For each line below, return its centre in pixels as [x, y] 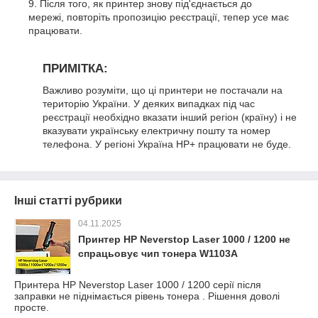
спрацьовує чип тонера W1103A [158, 253]
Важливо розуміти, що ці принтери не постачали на [163, 90]
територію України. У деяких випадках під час [149, 103]
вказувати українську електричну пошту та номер [157, 130]
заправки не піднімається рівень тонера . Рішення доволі [147, 296]
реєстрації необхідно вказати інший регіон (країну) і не [170, 117]
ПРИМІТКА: [75, 69]
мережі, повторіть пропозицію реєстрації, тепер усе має [159, 17]
